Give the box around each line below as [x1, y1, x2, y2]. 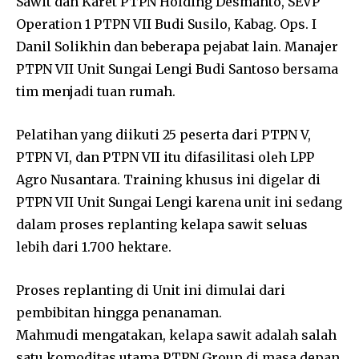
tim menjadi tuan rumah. [16, 83, 175, 100]
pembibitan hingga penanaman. [16, 305, 222, 321]
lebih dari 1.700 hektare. [16, 239, 171, 256]
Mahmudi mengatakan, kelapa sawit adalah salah [16, 327, 337, 344]
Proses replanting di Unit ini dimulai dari [16, 282, 285, 299]
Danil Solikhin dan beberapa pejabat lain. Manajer [16, 38, 338, 55]
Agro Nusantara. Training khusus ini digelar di [16, 171, 321, 188]
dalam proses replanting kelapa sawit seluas [16, 216, 308, 233]
